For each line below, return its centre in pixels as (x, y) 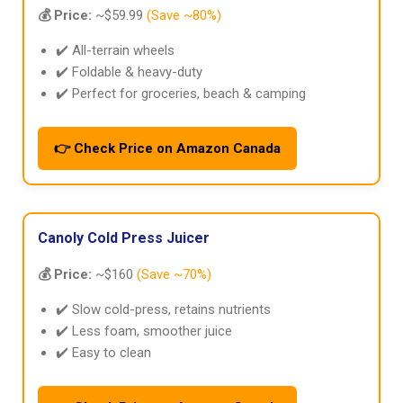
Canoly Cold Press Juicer (123, 238)
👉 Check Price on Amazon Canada (167, 149)
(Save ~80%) (184, 16)
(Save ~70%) (174, 275)
